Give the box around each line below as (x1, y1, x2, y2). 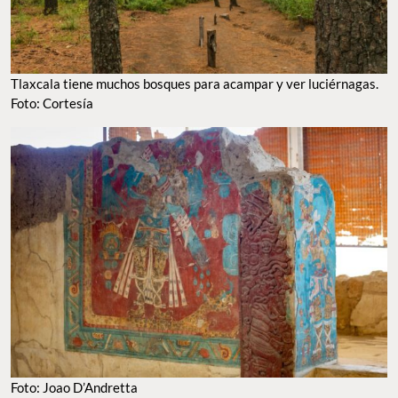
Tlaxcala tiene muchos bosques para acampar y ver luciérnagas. (11, 75, 378, 92)
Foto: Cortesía (11, 94, 93, 111)
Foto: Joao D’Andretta (11, 379, 138, 396)
